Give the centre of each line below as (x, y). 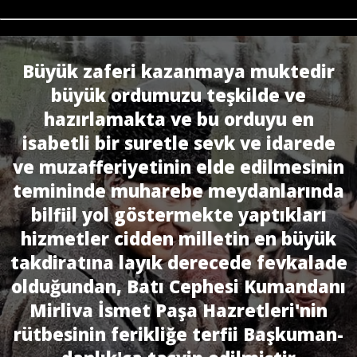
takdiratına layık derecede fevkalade (178, 263)
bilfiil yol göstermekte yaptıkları (178, 215)
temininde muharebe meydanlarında (178, 191)
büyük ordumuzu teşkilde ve (178, 95)
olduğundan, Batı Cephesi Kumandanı (178, 286)
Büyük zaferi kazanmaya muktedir (178, 71)
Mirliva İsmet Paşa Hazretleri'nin (178, 310)
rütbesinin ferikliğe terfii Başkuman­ (178, 334)
